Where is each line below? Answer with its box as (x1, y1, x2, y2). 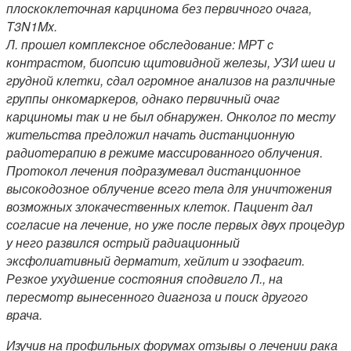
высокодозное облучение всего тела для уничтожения (6, 179, 332, 197)
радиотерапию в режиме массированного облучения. (6, 143, 323, 161)
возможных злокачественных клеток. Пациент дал (6, 197, 313, 215)
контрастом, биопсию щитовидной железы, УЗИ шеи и (6, 52, 335, 71)
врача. (6, 305, 42, 324)
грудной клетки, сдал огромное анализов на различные (6, 71, 335, 89)
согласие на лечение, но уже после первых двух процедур (6, 215, 345, 233)
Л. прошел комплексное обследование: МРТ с (6, 34, 273, 53)
